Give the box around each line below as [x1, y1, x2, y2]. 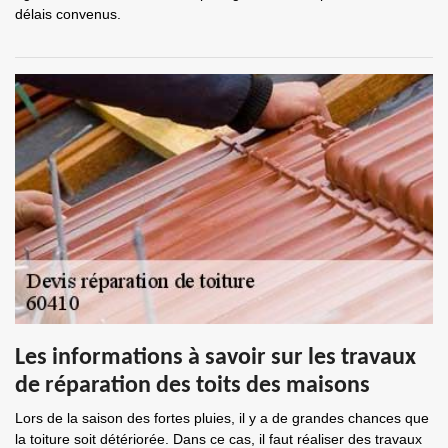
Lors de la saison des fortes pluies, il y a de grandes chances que [15, 410, 429, 426]
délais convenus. [15, 6, 121, 22]
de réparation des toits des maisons [15, 374, 370, 398]
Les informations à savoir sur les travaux [15, 346, 416, 370]
